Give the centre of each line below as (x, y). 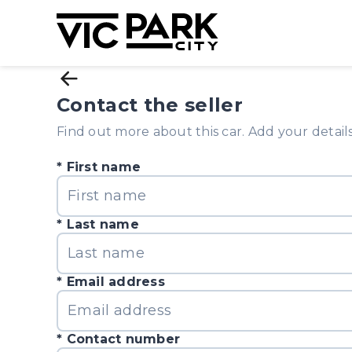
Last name (103, 224)
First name (104, 167)
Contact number (123, 339)
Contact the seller (150, 105)
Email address (115, 282)
